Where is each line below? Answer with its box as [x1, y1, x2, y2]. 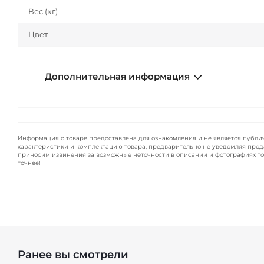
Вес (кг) [28, 6, 58, 16]
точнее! [18, 159, 41, 167]
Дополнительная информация [45, 71, 190, 82]
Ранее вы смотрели [18, 248, 128, 262]
